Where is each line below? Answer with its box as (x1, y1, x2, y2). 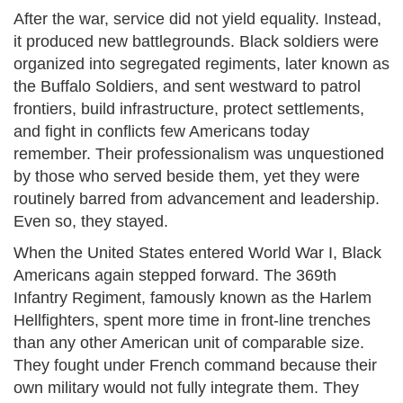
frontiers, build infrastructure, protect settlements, (13, 100, 364, 119)
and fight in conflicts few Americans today (13, 122, 309, 141)
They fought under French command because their (13, 356, 377, 375)
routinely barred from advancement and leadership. (13, 190, 380, 209)
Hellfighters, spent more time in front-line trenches (13, 311, 371, 330)
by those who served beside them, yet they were (13, 167, 360, 186)
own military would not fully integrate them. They (13, 379, 359, 398)
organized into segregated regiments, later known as (13, 55, 390, 74)
